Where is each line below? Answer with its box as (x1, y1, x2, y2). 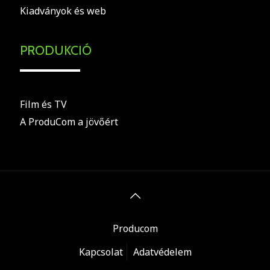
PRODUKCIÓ (20, 42, 92, 58)
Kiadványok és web (20, 4, 106, 17)
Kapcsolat (78, 245, 123, 259)
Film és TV (20, 97, 67, 111)
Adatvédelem (133, 245, 192, 259)
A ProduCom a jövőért (20, 115, 118, 128)
